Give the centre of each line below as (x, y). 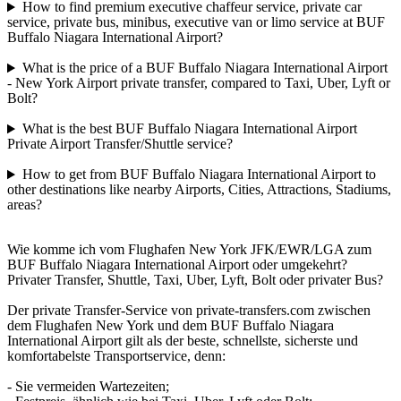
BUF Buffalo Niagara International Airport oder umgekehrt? (177, 265)
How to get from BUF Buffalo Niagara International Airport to (199, 175)
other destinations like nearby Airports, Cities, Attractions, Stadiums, (199, 190)
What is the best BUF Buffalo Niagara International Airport (189, 129)
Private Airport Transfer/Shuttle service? (120, 144)
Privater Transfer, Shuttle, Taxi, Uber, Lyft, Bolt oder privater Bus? (195, 280)
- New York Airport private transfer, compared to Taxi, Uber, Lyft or (199, 83)
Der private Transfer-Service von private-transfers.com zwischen (189, 311)
